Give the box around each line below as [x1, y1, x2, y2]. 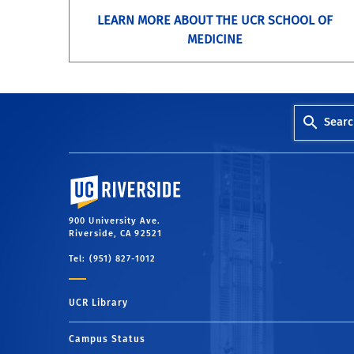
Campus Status [69, 333, 145, 345]
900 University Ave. [69, 216, 160, 227]
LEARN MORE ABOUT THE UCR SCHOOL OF [97, 12, 333, 28]
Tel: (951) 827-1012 [69, 254, 156, 265]
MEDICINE [187, 31, 243, 47]
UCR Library [69, 297, 128, 309]
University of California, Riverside [69, 175, 231, 186]
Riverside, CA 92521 [69, 228, 162, 239]
